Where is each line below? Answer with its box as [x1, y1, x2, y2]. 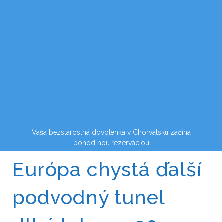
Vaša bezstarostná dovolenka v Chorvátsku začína [31, 128, 191, 136]
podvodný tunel [12, 185, 165, 209]
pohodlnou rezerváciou [73, 139, 149, 147]
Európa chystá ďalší [12, 158, 202, 181]
